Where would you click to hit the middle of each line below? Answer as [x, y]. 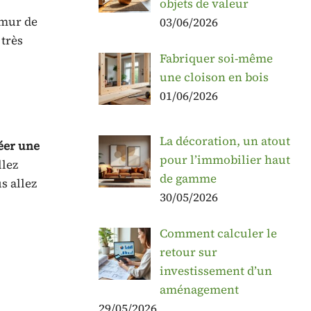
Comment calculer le [218, 233]
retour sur [188, 252]
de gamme [188, 178]
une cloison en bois [214, 77]
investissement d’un [216, 270]
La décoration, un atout [225, 141]
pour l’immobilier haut [225, 159]
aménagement [199, 289]
